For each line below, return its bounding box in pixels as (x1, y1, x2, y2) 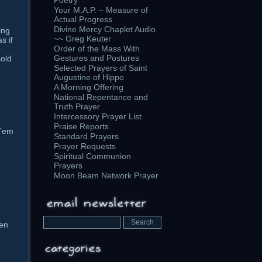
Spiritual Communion (54, 151, 131, 161)
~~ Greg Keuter (54, 34, 111, 43)
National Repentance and (54, 92, 148, 102)
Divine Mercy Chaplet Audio (54, 25, 156, 34)
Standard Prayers (54, 132, 119, 141)
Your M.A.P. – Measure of (54, 5, 148, 15)
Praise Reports (54, 122, 109, 131)
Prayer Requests (54, 142, 116, 151)
